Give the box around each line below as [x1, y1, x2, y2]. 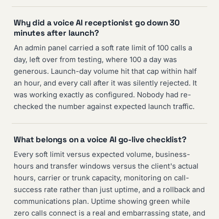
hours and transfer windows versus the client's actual [14, 162, 198, 171]
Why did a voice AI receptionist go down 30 [14, 18, 180, 28]
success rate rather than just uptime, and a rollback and [14, 185, 205, 195]
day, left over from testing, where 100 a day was [14, 55, 177, 65]
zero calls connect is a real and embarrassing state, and [14, 209, 205, 218]
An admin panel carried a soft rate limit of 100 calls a [14, 44, 192, 53]
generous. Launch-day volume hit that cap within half [14, 67, 197, 76]
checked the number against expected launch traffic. [14, 102, 195, 111]
